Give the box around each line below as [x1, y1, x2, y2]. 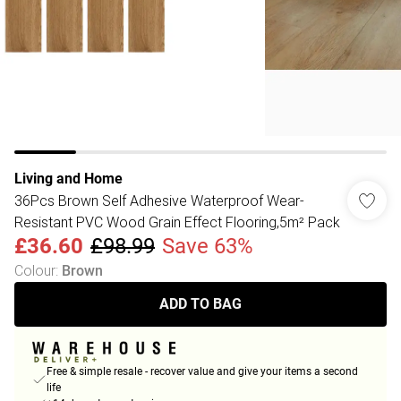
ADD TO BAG [159, 295, 242, 312]
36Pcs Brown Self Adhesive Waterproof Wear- [14, 192, 304, 209]
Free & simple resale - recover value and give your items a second [47, 365, 358, 379]
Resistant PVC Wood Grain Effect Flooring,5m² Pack [14, 213, 340, 231]
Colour [14, 261, 55, 279]
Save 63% [162, 234, 253, 259]
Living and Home [14, 170, 123, 187]
